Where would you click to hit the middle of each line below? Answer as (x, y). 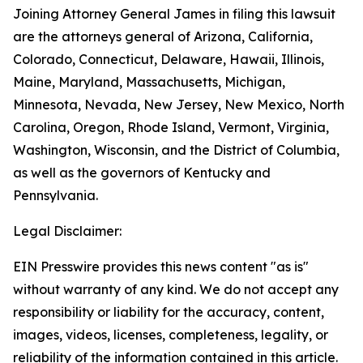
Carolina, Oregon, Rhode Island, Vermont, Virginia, (171, 127)
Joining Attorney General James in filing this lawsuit (174, 14)
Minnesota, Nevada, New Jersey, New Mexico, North (179, 105)
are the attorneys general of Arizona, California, (163, 36)
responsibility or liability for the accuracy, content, (169, 312)
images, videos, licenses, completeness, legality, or (171, 335)
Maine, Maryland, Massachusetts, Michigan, (149, 82)
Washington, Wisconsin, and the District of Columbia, (176, 150)
